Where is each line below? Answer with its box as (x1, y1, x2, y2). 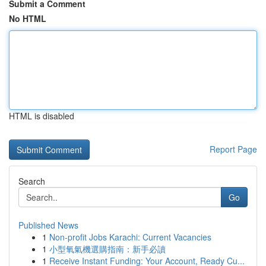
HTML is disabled (9, 110, 74, 122)
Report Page (210, 143, 257, 155)
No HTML (9, 12, 46, 24)
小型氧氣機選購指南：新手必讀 (49, 243, 166, 255)
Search (18, 175, 45, 187)
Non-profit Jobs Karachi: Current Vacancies (49, 231, 211, 243)
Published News (18, 219, 78, 231)
